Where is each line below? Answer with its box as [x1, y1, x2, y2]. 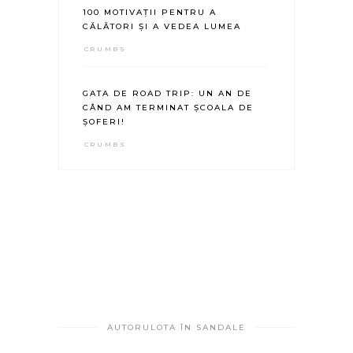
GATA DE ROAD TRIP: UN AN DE [82, 88, 252, 99]
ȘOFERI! [82, 117, 125, 128]
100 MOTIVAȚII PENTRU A [82, 7, 217, 18]
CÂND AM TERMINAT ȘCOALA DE [82, 102, 254, 113]
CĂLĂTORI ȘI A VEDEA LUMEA [82, 21, 241, 32]
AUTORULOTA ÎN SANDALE [107, 322, 246, 333]
